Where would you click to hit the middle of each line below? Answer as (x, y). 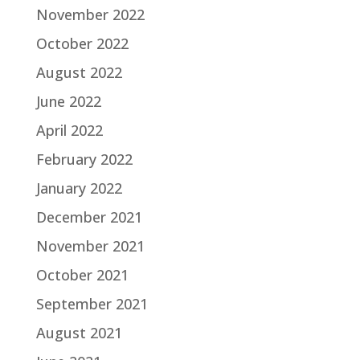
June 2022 (68, 102)
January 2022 (79, 188)
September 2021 (92, 304)
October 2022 (82, 44)
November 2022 (90, 15)
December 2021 (89, 217)
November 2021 (90, 246)
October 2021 (82, 275)
